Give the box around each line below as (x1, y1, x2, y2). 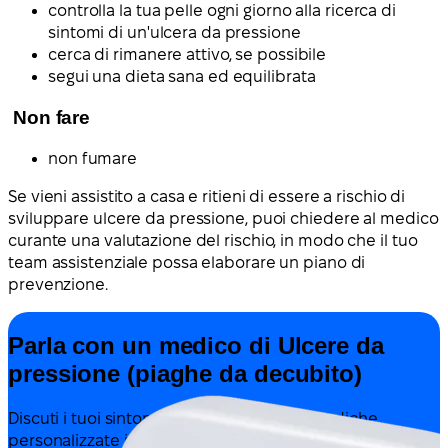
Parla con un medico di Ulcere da (8, 331, 384, 359)
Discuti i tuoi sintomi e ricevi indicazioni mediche (8, 409, 378, 427)
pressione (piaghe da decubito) (8, 359, 362, 387)
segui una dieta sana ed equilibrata (48, 68, 316, 86)
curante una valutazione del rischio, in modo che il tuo (8, 231, 418, 249)
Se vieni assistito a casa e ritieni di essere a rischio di (8, 187, 406, 205)
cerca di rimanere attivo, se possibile (48, 46, 327, 64)
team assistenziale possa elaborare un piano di (8, 253, 366, 271)
